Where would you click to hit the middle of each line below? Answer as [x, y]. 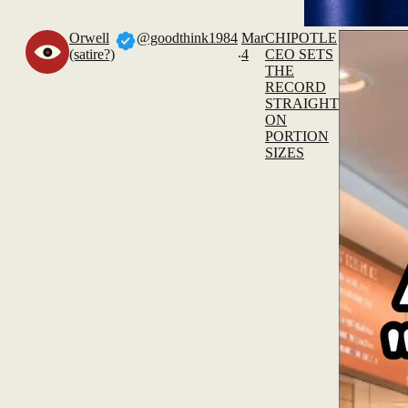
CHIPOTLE [301, 38]
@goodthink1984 [187, 38]
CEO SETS [299, 54]
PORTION [297, 136]
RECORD [296, 87]
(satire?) [92, 54]
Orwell [89, 38]
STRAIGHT [302, 103]
